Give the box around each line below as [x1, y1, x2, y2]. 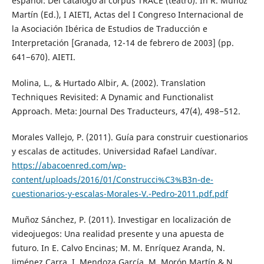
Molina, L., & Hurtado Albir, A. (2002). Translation [11, 77, 206, 88]
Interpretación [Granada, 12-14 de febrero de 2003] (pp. [11, 37, 234, 48]
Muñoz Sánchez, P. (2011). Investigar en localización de [11, 213, 231, 225]
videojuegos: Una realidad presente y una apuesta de [11, 227, 224, 239]
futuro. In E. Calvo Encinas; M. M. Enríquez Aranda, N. [11, 242, 225, 253]
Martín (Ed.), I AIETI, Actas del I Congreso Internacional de [11, 8, 243, 20]
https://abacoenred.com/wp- [11, 159, 126, 171]
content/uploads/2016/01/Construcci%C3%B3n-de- [11, 173, 213, 185]
